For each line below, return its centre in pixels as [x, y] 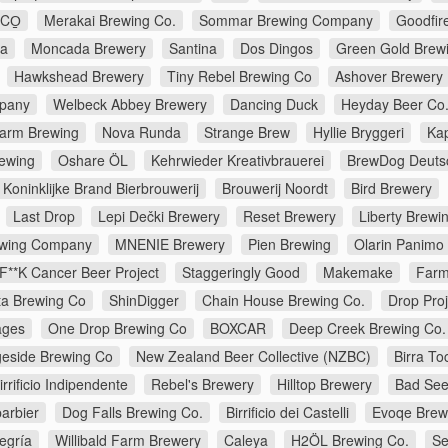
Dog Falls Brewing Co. [132, 412]
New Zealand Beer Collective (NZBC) [253, 356]
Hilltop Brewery [324, 384]
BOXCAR [238, 328]
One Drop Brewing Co [117, 328]
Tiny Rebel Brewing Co [239, 76]
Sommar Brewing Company [286, 20]
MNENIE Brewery [170, 244]
